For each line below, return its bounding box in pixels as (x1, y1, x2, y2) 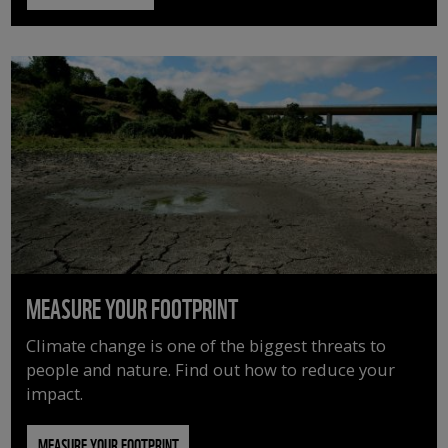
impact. (26, 382, 84, 406)
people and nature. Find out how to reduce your (26, 358, 396, 382)
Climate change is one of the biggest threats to (26, 334, 387, 358)
